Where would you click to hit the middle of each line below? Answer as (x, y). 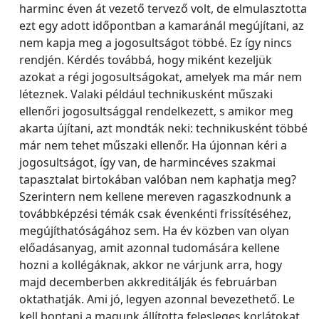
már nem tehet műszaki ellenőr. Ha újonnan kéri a (153, 145)
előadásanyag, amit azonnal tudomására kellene (150, 248)
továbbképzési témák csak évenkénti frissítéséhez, (155, 214)
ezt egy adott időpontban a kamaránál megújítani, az (162, 26)
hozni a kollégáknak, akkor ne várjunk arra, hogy (151, 265)
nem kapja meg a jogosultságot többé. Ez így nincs (156, 43)
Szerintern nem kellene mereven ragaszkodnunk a (155, 197)
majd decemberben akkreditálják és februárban (148, 282)
